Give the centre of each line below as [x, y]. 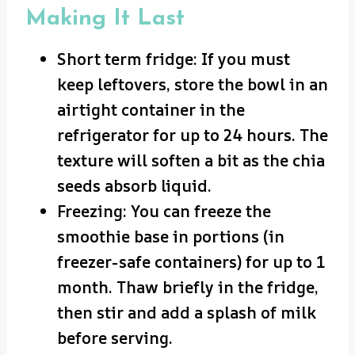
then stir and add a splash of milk [187, 313]
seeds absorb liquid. [134, 186]
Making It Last [105, 19]
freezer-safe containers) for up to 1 [191, 262]
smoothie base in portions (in [171, 237]
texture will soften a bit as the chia [191, 161]
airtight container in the [151, 110]
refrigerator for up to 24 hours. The [193, 136]
